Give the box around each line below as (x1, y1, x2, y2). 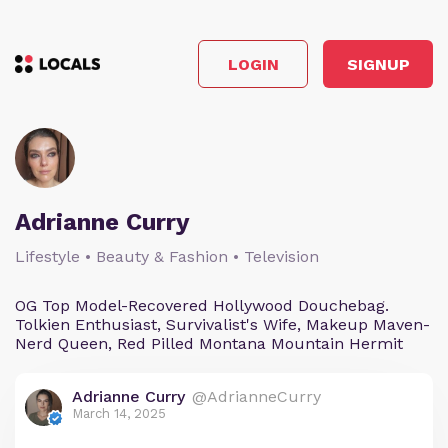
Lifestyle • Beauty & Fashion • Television (15, 247, 319, 266)
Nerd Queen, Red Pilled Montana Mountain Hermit (15, 334, 403, 353)
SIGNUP (346, 54, 410, 74)
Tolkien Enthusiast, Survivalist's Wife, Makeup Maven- (15, 315, 430, 334)
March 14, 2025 (72, 406, 166, 421)
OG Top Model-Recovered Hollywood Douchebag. (15, 296, 389, 315)
